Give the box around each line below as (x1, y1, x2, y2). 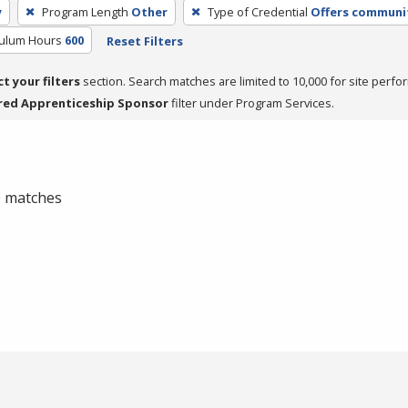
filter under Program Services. (168, 94, 334, 111)
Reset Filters (106, 32, 183, 49)
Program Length (41, 3, 128, 20)
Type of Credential (207, 3, 308, 20)
